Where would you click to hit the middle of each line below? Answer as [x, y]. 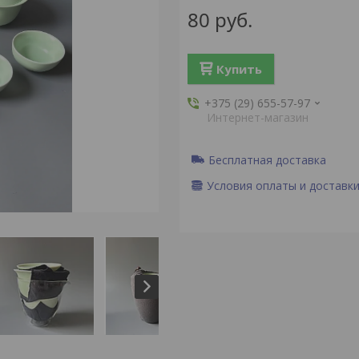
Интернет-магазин [257, 117]
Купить [239, 69]
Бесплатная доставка [267, 160]
